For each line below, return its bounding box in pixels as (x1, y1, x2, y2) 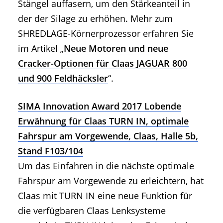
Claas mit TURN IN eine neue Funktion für (18, 189, 192, 202)
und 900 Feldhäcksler (18, 72, 108, 85)
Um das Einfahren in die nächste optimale (18, 159, 194, 172)
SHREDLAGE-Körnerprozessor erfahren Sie (18, 27, 194, 40)
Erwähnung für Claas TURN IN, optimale (18, 114, 189, 127)
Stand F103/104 (18, 144, 83, 157)
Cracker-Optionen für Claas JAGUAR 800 (18, 57, 187, 70)
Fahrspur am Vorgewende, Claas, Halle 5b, (18, 129, 198, 142)
